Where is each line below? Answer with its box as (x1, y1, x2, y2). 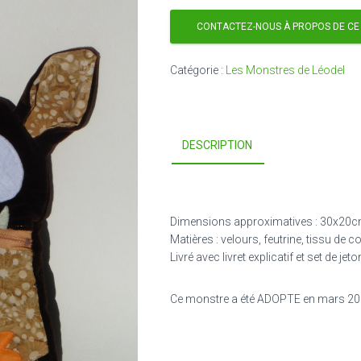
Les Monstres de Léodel (226, 64, 345, 77)
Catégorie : (170, 64, 226, 77)
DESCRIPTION (182, 139, 252, 151)
